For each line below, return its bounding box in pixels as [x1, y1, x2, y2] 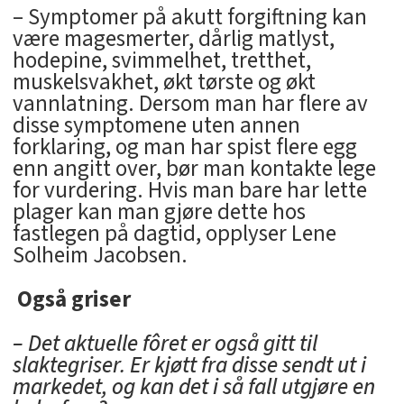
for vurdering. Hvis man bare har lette [12, 174, 367, 207]
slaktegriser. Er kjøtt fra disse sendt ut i [12, 349, 366, 382]
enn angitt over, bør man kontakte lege [12, 152, 376, 186]
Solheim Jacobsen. [12, 239, 188, 272]
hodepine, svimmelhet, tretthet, [12, 44, 311, 78]
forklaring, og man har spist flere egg [12, 131, 357, 164]
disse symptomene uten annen [12, 109, 300, 142]
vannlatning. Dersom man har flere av [12, 87, 368, 121]
